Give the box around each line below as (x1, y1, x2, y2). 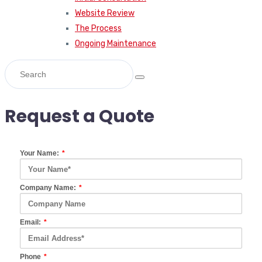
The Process (75, 23, 122, 33)
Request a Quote (5, 104, 154, 129)
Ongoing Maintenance (75, 38, 156, 49)
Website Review (75, 8, 135, 18)
